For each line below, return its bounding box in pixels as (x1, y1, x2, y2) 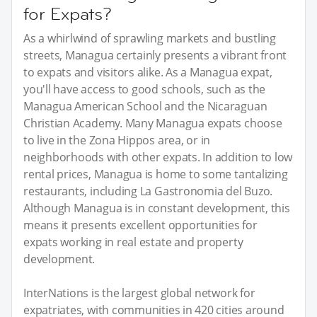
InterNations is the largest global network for (23, 285, 255, 301)
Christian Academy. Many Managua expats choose (23, 115, 282, 132)
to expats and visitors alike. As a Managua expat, (23, 64, 272, 81)
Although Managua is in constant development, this (23, 200, 290, 217)
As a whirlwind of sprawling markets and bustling (23, 30, 276, 47)
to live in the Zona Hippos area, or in (23, 132, 211, 149)
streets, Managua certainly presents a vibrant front (23, 47, 287, 64)
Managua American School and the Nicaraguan (23, 98, 267, 115)
